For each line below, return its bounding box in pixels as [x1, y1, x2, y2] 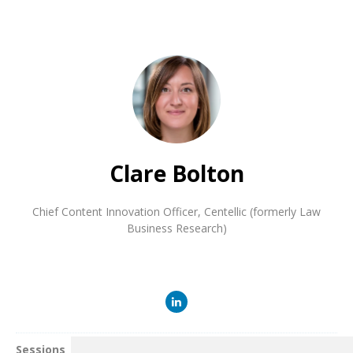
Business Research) [126, 220, 227, 236]
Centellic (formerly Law [204, 203, 321, 219]
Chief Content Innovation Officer [32, 203, 198, 219]
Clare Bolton [109, 158, 244, 188]
